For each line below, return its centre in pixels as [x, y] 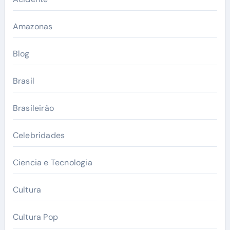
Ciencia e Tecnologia [52, 162]
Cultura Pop [35, 217]
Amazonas [33, 26]
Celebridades [39, 135]
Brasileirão [33, 108]
